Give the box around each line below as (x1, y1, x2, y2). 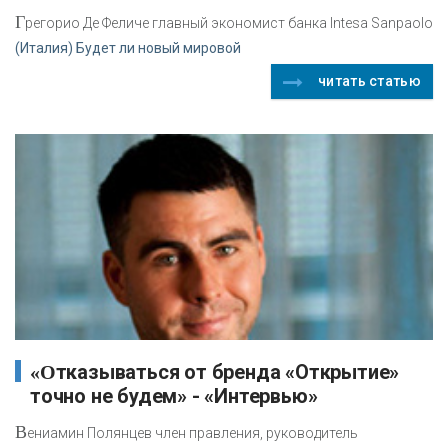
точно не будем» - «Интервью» (30, 383, 318, 408)
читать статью (318, 73, 421, 90)
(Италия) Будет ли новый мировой (15, 40, 241, 57)
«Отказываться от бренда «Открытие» (30, 360, 56, 383)
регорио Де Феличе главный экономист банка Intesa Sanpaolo (25, 15, 433, 32)
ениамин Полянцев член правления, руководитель (27, 424, 358, 441)
